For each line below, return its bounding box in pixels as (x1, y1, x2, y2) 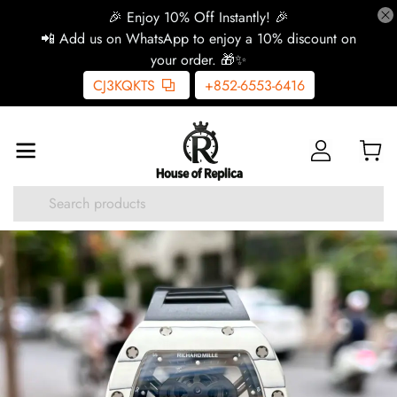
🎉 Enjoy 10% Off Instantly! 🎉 (108, 7, 289, 27)
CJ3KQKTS (92, 74, 155, 96)
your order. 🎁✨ (151, 50, 246, 70)
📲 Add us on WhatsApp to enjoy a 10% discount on (41, 28, 356, 49)
